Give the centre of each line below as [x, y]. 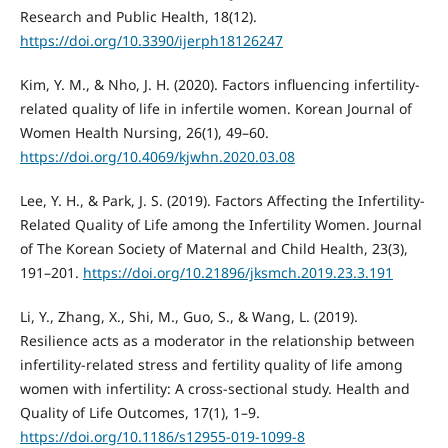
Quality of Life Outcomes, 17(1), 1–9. [139, 412]
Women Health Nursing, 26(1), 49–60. [144, 132]
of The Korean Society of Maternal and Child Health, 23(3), [213, 248]
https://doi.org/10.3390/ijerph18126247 [151, 40]
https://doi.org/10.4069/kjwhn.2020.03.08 [157, 156]
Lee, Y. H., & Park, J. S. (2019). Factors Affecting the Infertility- [222, 200]
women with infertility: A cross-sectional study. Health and [214, 388]
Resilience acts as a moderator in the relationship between [217, 340]
